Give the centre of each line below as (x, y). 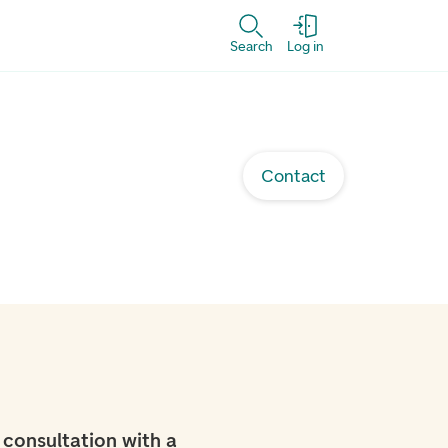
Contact (293, 176)
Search (251, 46)
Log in (305, 46)
